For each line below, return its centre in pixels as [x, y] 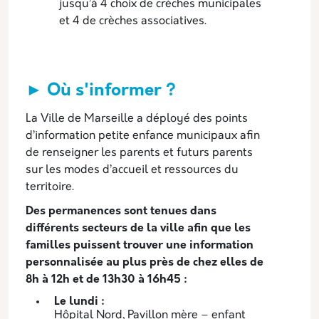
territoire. [51, 187]
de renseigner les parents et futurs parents [139, 153]
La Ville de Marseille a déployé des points [137, 119]
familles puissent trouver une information [140, 245]
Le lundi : [79, 302]
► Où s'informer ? [101, 91]
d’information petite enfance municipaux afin [143, 136]
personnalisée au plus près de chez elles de [145, 262]
